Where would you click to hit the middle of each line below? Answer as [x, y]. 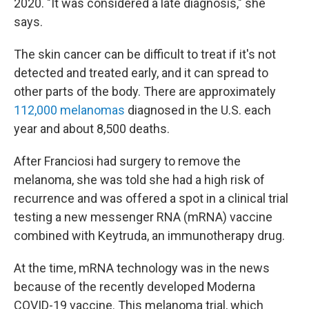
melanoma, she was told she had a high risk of [139, 180]
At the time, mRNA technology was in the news [142, 268]
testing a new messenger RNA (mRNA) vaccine [143, 217]
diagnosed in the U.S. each [198, 110]
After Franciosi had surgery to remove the [127, 161]
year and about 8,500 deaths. [92, 129]
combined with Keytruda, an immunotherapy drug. [149, 236]
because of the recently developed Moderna [134, 287]
